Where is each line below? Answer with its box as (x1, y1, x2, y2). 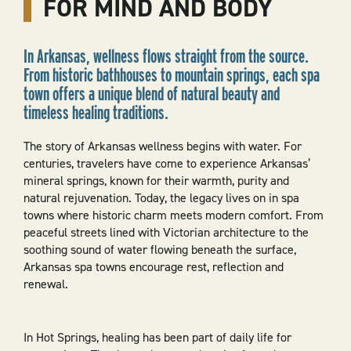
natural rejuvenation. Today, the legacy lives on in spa (23, 190, 299, 207)
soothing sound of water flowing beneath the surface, (23, 241, 296, 259)
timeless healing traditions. (23, 100, 168, 124)
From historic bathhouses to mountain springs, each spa (23, 63, 320, 86)
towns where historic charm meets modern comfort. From (23, 207, 324, 224)
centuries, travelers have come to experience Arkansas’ (23, 155, 311, 172)
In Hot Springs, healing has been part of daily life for (23, 328, 291, 346)
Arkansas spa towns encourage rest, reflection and (23, 259, 284, 276)
